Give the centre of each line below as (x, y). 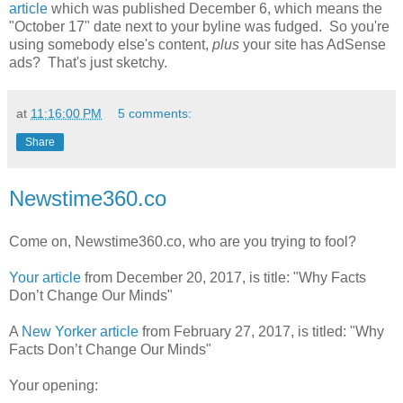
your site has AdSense (313, 45)
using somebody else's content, (111, 45)
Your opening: (54, 385)
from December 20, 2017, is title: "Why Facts (224, 277)
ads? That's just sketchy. (88, 63)
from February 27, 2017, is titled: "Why (261, 331)
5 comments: (155, 114)
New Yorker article (80, 331)
